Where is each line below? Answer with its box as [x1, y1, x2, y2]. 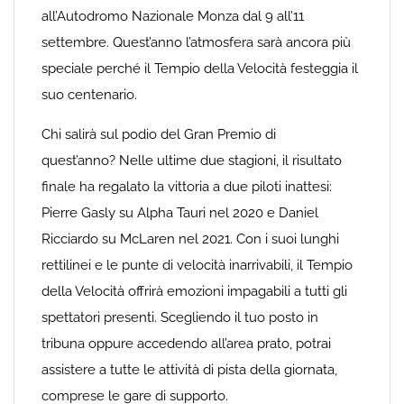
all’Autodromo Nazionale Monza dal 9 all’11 [41, 8, 304, 24]
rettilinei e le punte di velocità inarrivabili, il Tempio [41, 257, 353, 273]
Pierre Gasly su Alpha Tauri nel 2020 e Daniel [41, 205, 318, 221]
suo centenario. [41, 87, 137, 103]
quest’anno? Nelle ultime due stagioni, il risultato [41, 152, 342, 169]
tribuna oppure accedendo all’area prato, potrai [41, 335, 331, 352]
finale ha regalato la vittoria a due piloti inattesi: [41, 179, 332, 195]
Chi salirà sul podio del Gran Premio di [41, 126, 276, 142]
